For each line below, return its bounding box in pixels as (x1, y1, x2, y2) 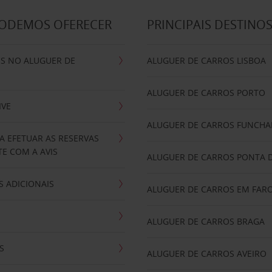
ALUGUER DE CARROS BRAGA (147, 216, 265, 227)
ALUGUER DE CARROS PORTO (147, 87, 266, 98)
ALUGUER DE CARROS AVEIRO (147, 248, 267, 259)
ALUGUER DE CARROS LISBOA (147, 55, 267, 66)
